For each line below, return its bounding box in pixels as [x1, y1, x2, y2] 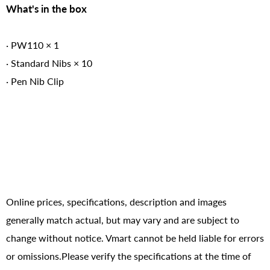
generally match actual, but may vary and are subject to [6, 214, 239, 226]
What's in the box [6, 2, 87, 16]
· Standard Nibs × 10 [6, 57, 92, 69]
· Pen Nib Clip [6, 75, 64, 87]
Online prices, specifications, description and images [6, 196, 227, 208]
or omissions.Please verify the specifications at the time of [6, 250, 251, 262]
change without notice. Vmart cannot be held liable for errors [6, 232, 264, 244]
